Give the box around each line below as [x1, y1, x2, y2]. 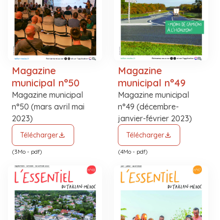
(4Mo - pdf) [118, 148, 148, 155]
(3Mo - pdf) [12, 148, 42, 155]
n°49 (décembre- [118, 102, 179, 111]
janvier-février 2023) [118, 113, 192, 123]
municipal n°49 [118, 77, 186, 89]
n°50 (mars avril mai [12, 102, 84, 111]
